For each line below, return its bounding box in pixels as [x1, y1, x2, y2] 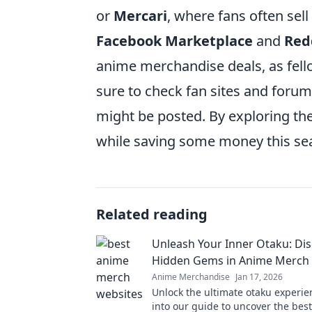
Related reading [96, 204, 208, 224]
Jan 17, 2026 [235, 270, 283, 283]
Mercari [114, 6, 167, 25]
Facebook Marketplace [96, 31, 253, 50]
